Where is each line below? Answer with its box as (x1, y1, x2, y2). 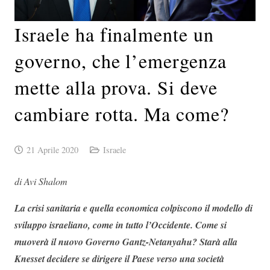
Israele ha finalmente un (14, 21, 215, 48)
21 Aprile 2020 (26, 144, 78, 156)
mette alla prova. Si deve (14, 74, 218, 101)
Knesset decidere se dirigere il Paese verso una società (14, 252, 224, 266)
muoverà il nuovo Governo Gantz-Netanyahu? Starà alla (14, 235, 237, 249)
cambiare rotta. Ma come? (14, 101, 230, 127)
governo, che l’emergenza (14, 48, 227, 74)
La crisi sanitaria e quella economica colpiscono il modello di (14, 201, 253, 215)
